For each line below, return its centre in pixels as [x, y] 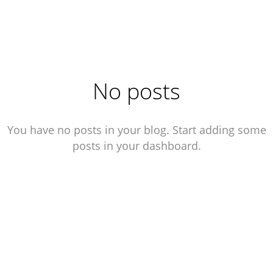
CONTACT [179, 18]
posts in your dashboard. [136, 146]
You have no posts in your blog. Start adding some [136, 130]
